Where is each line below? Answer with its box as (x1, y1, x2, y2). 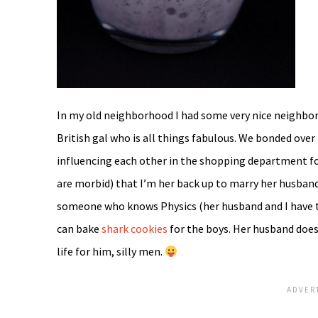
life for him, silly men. (57, 244, 165, 259)
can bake (57, 221, 102, 236)
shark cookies (102, 221, 168, 236)
